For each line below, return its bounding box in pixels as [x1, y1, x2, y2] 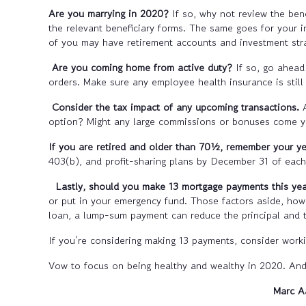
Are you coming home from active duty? [52, 60, 236, 75]
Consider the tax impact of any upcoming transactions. [52, 100, 303, 115]
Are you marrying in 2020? [48, 6, 172, 21]
